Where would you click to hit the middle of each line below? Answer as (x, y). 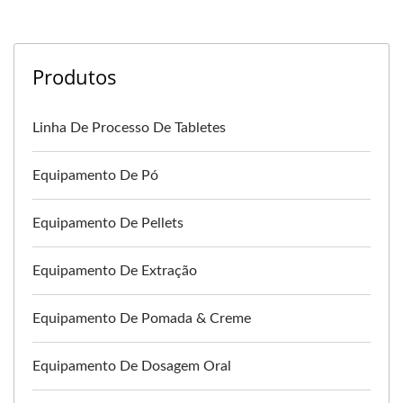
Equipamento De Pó (95, 175)
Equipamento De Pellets (108, 223)
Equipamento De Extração (115, 271)
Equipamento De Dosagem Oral (132, 366)
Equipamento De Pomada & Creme (142, 318)
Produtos (75, 76)
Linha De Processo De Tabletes (129, 128)
